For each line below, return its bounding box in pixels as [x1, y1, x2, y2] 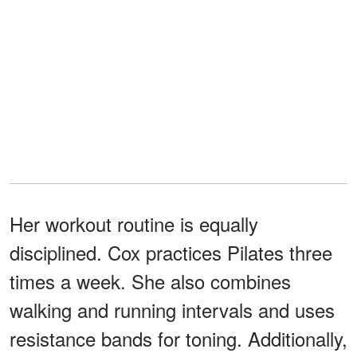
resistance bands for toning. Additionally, [10, 324, 347, 352]
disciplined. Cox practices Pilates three [10, 237, 332, 266]
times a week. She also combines [10, 266, 291, 295]
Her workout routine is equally [10, 209, 258, 237]
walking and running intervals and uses [10, 295, 335, 324]
